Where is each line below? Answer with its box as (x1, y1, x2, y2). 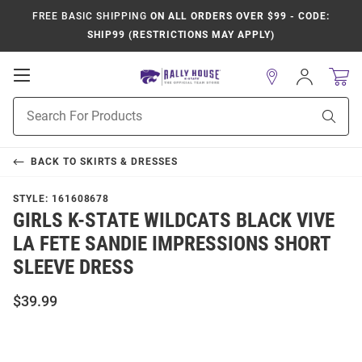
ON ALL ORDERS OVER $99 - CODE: (146, 11, 330, 22)
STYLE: (13, 193, 52, 204)
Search (13, 116, 48, 128)
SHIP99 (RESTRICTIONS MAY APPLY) (87, 29, 275, 40)
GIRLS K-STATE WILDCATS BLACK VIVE (13, 208, 335, 232)
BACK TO (30, 156, 80, 167)
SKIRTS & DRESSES (79, 156, 179, 167)
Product (13, 99, 53, 112)
